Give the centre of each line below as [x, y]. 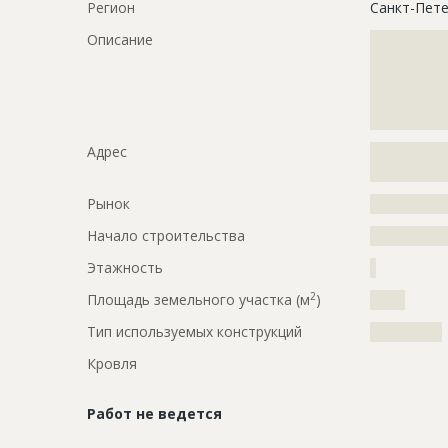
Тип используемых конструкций [194, 331]
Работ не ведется [154, 413]
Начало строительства [166, 235]
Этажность [125, 267]
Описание [120, 39]
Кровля [112, 363]
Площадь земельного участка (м [198, 299]
